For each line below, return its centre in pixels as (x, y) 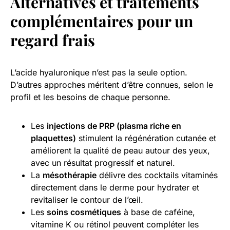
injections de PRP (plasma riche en (114, 126)
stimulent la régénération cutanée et (146, 138)
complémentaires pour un (102, 21)
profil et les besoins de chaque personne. (90, 97)
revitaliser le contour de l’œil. (87, 199)
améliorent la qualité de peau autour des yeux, (120, 150)
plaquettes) (53, 138)
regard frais (53, 40)
